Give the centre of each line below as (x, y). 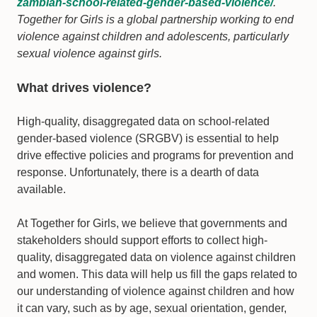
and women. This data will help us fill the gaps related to (157, 275)
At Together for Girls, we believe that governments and (152, 224)
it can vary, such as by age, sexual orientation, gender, (152, 309)
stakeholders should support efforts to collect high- (142, 241)
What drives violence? (84, 88)
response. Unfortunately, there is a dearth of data (138, 173)
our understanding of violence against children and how (156, 292)
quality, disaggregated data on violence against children (156, 258)
